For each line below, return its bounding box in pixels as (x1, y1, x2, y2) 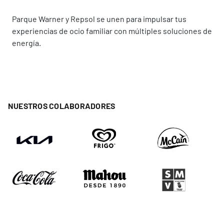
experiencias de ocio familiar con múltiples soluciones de (12, 25, 212, 35)
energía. (12, 37, 41, 47)
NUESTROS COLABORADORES (8, 100, 115, 110)
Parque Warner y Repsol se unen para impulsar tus (12, 13, 186, 23)
